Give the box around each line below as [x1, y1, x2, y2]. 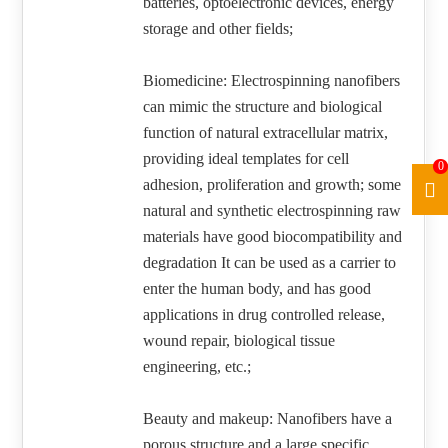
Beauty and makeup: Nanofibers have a [143, 410, 393, 428]
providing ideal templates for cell [143, 150, 350, 168]
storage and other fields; [143, 20, 294, 38]
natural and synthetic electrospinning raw [143, 202, 402, 220]
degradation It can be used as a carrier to [143, 254, 397, 272]
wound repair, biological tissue [143, 332, 336, 350]
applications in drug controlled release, [143, 306, 386, 324]
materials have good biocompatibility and [143, 228, 403, 246]
